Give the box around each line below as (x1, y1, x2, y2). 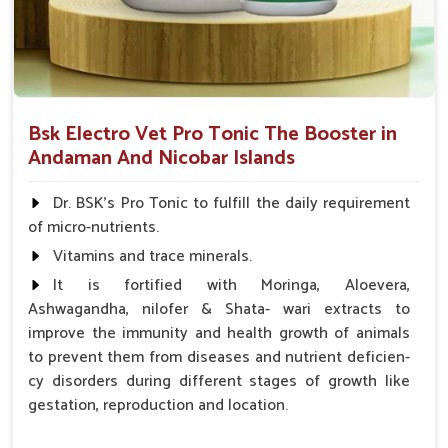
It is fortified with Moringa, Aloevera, (53, 272, 410, 300)
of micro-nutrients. (28, 214, 159, 242)
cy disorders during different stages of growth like (28, 368, 410, 396)
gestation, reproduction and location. (28, 392, 288, 420)
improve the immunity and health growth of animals (28, 320, 410, 348)
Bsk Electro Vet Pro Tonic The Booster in (28, 118, 397, 152)
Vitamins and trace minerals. (53, 243, 252, 271)
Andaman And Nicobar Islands (28, 142, 295, 176)
